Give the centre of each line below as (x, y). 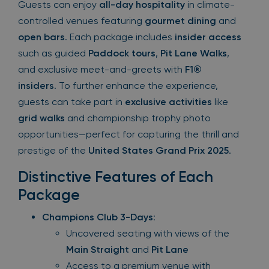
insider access (208, 37)
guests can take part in (71, 102)
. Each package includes (120, 37)
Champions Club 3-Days (98, 217)
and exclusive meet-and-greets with (101, 70)
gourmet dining (180, 21)
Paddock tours (122, 53)
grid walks (41, 118)
